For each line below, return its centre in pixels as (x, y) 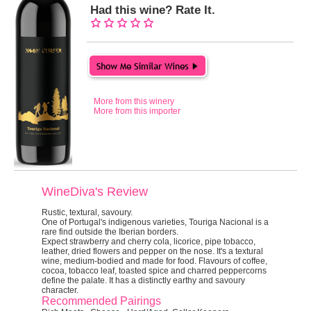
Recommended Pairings (101, 301)
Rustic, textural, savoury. (87, 212)
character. (60, 290)
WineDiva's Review (95, 192)
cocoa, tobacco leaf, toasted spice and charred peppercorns (154, 271)
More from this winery (134, 101)
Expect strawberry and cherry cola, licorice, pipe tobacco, (149, 242)
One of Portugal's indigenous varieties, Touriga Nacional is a (155, 222)
